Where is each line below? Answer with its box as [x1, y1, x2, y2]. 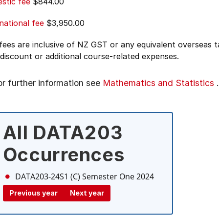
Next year [70, 189, 104, 197]
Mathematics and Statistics [103, 78, 214, 88]
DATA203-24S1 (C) [15, 171, 80, 182]
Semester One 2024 [82, 171, 154, 182]
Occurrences [3, 143, 125, 166]
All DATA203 [3, 121, 123, 144]
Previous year [9, 189, 58, 197]
